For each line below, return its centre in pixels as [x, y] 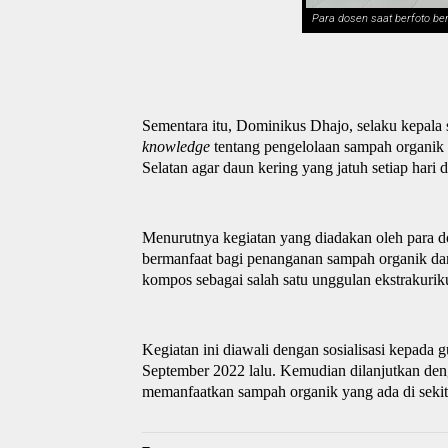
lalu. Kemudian [297, 370]
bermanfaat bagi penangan [225, 258]
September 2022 [193, 370]
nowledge [179, 146]
